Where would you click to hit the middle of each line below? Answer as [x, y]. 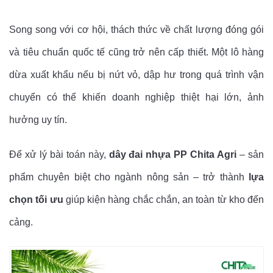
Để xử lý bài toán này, [59, 154]
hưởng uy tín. [38, 120]
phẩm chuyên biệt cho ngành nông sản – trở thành [129, 177]
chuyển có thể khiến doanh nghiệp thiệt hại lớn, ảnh [136, 97]
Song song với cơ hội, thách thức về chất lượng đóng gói [136, 30]
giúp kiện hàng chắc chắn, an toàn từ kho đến [163, 200]
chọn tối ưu [36, 200]
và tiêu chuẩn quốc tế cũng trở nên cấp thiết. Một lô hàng [136, 52]
